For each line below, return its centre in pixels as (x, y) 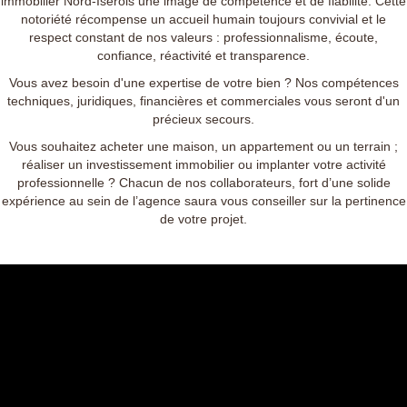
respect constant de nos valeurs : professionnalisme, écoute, (203, 38)
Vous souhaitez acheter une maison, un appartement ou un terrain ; (203, 147)
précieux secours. (203, 119)
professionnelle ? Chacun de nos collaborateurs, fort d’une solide (203, 183)
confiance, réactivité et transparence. (203, 56)
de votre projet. (203, 219)
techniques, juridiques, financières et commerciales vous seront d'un (203, 101)
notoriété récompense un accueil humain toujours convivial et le (203, 20)
